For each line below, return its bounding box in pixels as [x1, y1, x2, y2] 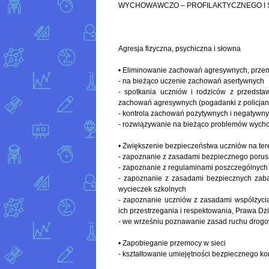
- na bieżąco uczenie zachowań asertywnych [118, 77, 264, 86]
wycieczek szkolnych [118, 185, 186, 194]
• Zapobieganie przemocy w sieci [118, 239, 226, 248]
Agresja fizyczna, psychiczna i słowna [118, 44, 241, 53]
